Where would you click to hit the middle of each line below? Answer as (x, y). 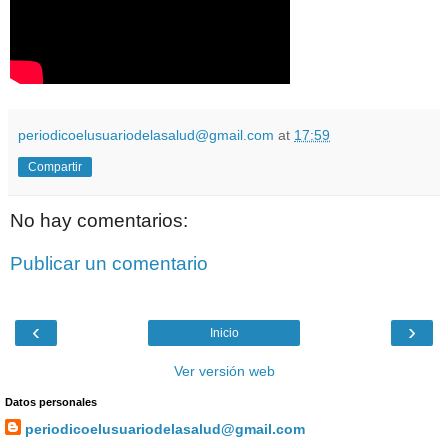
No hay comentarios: (99, 220)
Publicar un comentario (109, 264)
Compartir (55, 166)
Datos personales (51, 401)
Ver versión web (224, 370)
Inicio (224, 332)
